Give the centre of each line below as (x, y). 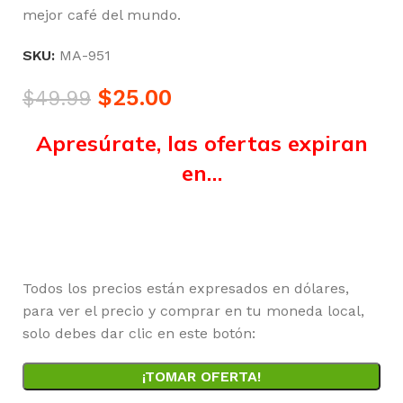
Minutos (201, 233)
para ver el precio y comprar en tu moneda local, (193, 311)
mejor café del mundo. (102, 15)
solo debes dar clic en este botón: (139, 333)
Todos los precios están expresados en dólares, (186, 288)
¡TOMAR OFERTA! (201, 376)
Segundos (321, 233)
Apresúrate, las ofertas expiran (201, 143)
